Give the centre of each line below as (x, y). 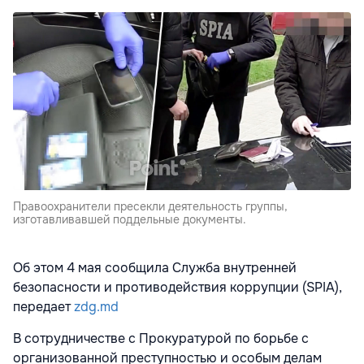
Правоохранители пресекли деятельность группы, (150, 206)
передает (43, 306)
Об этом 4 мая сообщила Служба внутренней (155, 267)
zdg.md (96, 306)
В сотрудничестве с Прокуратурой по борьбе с (161, 338)
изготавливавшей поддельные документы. (130, 219)
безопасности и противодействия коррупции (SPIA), (178, 287)
